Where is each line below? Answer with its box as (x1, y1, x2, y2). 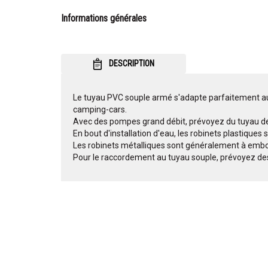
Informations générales (61, 13, 147, 24)
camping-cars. (73, 105, 127, 115)
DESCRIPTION (106, 59, 154, 68)
